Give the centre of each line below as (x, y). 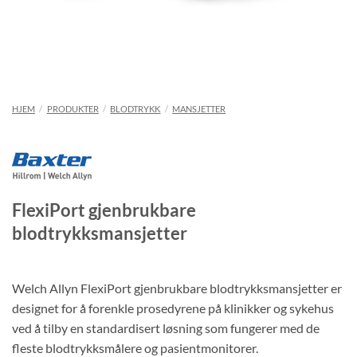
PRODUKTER (73, 109)
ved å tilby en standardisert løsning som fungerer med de (166, 328)
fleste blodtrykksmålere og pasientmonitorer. (135, 348)
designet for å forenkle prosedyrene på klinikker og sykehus (173, 308)
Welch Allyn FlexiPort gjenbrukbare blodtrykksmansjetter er (177, 288)
